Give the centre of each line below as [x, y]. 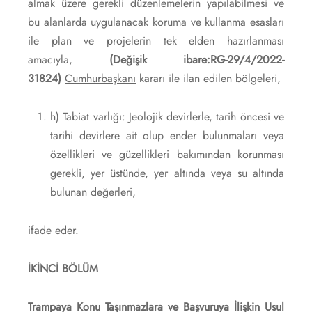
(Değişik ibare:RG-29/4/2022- [196, 59]
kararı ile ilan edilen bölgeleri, [208, 78]
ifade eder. [53, 230]
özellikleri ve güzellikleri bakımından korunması [167, 154]
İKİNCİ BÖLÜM [63, 268]
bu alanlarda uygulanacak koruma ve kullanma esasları [156, 22]
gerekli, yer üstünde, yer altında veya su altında [167, 173]
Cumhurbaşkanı [100, 78]
